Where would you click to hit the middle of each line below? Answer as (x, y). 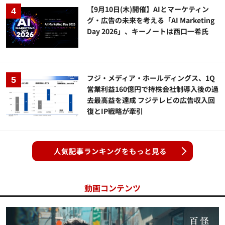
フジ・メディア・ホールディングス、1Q (151, 78)
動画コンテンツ (113, 188)
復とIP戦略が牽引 (115, 111)
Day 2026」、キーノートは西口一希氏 (148, 31)
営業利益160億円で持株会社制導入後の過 (153, 89)
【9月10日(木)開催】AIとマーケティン (148, 9)
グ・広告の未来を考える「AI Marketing (151, 20)
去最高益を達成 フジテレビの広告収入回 (151, 100)
